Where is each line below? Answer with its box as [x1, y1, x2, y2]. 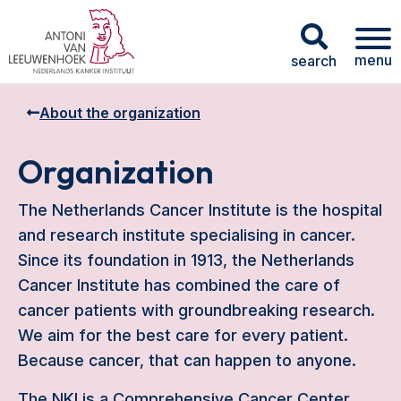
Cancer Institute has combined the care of [18, 275, 340, 294]
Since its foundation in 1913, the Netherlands [18, 250, 354, 269]
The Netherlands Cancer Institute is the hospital [18, 200, 382, 219]
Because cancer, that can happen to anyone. [18, 350, 356, 370]
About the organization [39, 104, 200, 122]
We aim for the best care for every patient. [18, 325, 348, 345]
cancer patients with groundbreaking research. [18, 300, 375, 320]
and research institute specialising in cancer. [18, 225, 355, 244]
